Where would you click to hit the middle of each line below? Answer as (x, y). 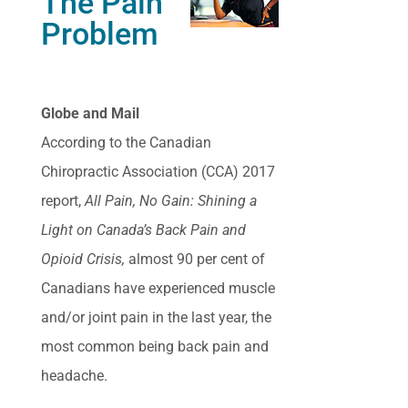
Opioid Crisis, (85, 259)
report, (63, 200)
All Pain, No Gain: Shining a (171, 200)
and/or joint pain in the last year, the (156, 317)
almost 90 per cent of (197, 259)
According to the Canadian (126, 142)
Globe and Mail (90, 113)
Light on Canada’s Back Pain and (143, 229)
